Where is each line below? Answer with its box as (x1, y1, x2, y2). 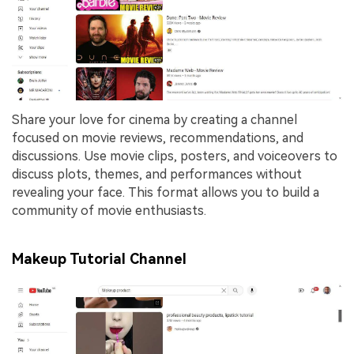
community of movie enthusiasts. (12, 202, 206, 218)
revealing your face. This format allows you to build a (12, 184, 319, 200)
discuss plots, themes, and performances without (12, 166, 302, 182)
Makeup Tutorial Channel (12, 250, 186, 268)
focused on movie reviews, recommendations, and (12, 130, 303, 145)
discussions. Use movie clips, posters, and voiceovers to (12, 148, 337, 164)
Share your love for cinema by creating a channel (12, 111, 297, 127)
